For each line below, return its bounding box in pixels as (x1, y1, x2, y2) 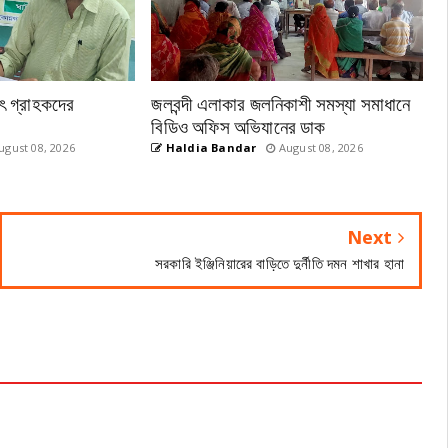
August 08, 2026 (275, 140, 363, 155)
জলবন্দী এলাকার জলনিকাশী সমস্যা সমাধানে (151, 88, 411, 116)
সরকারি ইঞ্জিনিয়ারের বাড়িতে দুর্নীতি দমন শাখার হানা (155, 253, 404, 273)
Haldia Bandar (162, 140, 257, 155)
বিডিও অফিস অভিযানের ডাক (151, 111, 326, 139)
